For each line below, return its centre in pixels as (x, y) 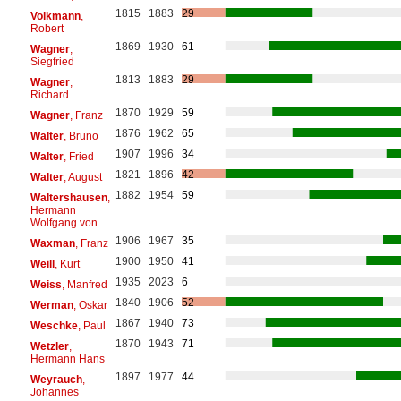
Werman (51, 305)
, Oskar (90, 305)
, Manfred (84, 284)
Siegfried (52, 61)
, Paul (91, 325)
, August (82, 177)
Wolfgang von (64, 222)
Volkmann (55, 16)
